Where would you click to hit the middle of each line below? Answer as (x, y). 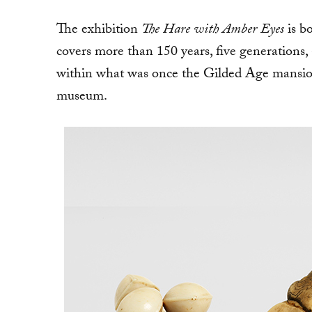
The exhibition (99, 31)
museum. (81, 97)
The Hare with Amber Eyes (212, 31)
